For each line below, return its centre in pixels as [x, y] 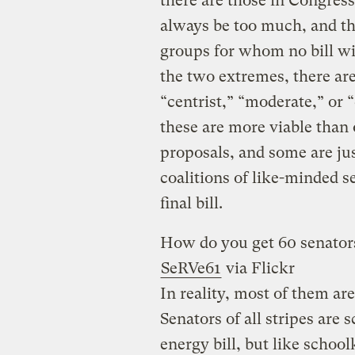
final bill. [191, 203]
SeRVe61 [191, 268]
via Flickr [258, 268]
